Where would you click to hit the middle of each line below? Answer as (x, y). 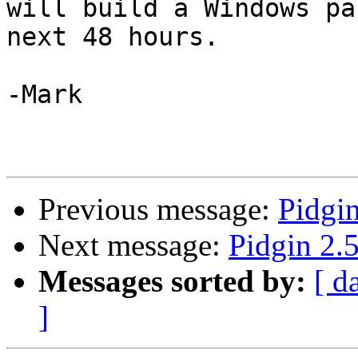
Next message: (133, 245)
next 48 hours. (113, 37)
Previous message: (158, 209)
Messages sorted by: (172, 281)
